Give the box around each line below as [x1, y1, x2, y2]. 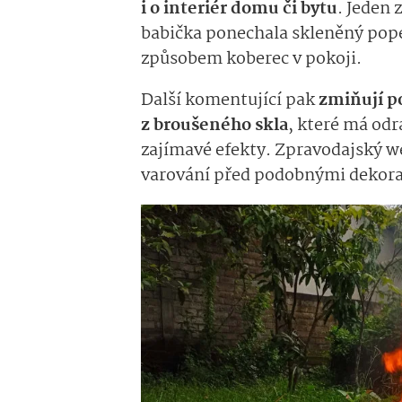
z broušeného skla [141, 111, 288, 139]
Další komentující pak [141, 86, 319, 114]
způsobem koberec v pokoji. [141, 45, 365, 73]
